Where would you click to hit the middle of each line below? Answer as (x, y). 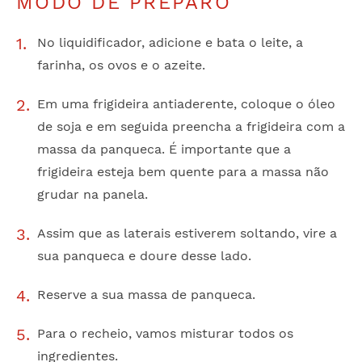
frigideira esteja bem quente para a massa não (183, 171)
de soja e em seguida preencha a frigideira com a (191, 126)
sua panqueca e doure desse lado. (144, 255)
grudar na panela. (93, 194)
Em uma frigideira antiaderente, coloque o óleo (186, 103)
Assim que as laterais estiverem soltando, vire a (187, 233)
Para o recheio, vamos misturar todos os (165, 333)
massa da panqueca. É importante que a (164, 149)
